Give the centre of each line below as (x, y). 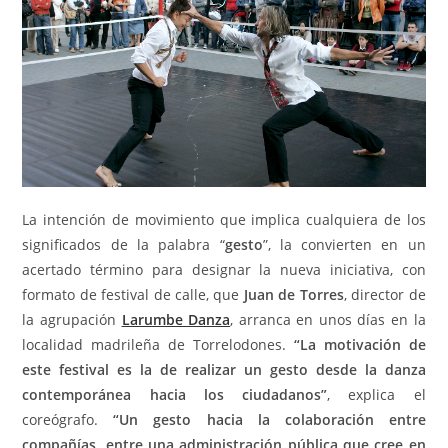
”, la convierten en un (344, 244)
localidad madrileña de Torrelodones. (158, 344)
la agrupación (72, 319)
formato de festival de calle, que (133, 294)
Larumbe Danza (176, 319)
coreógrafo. (68, 419)
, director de (384, 294)
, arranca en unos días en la (328, 319)
